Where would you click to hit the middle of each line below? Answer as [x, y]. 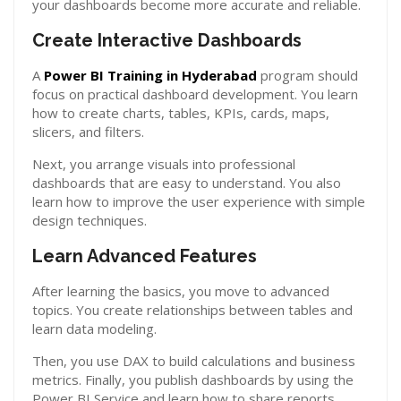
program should [307, 75]
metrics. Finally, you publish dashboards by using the [193, 380]
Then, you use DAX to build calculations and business [194, 361]
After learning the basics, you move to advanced [181, 291]
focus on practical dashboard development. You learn [195, 94]
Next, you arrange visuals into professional [164, 164]
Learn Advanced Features [145, 256]
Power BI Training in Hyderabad [150, 75]
